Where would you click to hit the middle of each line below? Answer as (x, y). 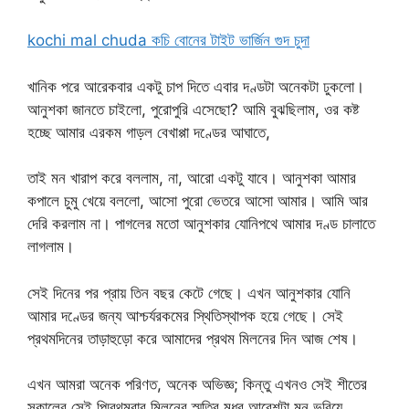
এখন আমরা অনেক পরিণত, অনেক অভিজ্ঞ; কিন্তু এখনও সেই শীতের (197, 384)
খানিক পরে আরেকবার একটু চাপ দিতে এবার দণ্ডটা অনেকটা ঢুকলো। (196, 86)
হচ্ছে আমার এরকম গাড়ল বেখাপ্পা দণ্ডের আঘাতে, (149, 132)
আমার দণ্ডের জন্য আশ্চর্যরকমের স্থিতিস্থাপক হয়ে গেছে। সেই (185, 315)
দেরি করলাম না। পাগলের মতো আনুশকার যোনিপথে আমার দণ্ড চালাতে (201, 224)
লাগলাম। (51, 246)
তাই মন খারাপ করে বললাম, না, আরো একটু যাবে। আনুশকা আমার (192, 178)
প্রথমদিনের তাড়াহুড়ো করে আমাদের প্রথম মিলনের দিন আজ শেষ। (193, 338)
